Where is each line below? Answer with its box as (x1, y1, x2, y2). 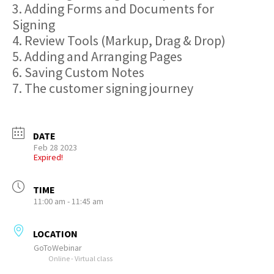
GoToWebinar (34, 242, 82, 253)
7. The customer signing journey (12, 80, 193, 97)
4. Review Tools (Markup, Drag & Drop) (12, 32, 226, 49)
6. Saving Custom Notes (12, 64, 144, 81)
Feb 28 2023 (34, 142, 77, 153)
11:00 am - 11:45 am (34, 196, 103, 207)
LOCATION (33, 228, 78, 240)
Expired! (34, 152, 63, 163)
